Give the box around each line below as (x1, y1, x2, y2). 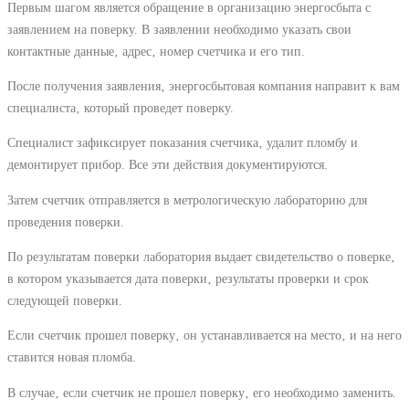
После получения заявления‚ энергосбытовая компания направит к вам (7, 79, 400, 94)
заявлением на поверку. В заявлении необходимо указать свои (7, 21, 351, 37)
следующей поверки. (7, 292, 122, 308)
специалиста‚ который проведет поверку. (7, 100, 234, 116)
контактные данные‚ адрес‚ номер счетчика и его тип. (7, 43, 305, 58)
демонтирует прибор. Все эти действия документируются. (7, 157, 328, 173)
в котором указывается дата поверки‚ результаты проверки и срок (7, 270, 369, 286)
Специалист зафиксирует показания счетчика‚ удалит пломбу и (7, 135, 358, 151)
